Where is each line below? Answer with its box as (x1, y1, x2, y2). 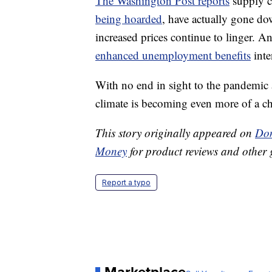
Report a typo (102, 178, 151, 188)
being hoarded (95, 11, 162, 27)
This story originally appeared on (95, 125, 255, 141)
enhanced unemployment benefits (95, 47, 251, 63)
